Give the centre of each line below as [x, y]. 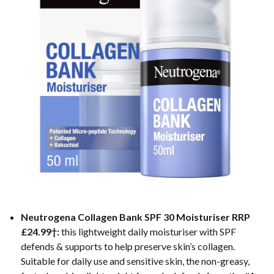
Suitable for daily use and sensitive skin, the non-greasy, [135, 261]
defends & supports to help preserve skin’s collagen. [128, 246]
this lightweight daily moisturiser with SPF [148, 232]
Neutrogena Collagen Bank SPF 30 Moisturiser [125, 217]
